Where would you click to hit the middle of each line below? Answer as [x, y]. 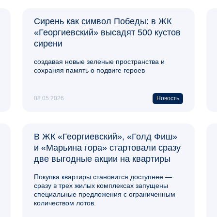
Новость [168, 98]
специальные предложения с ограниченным [105, 194]
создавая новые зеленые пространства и [99, 61]
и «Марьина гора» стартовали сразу [107, 147]
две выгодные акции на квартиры [102, 159]
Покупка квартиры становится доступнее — [103, 177]
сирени [48, 43]
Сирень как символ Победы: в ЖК [103, 21]
